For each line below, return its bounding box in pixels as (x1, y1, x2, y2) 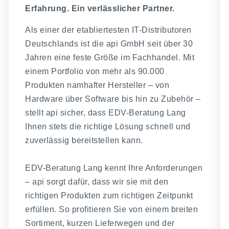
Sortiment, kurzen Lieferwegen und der (25, 218, 175, 227)
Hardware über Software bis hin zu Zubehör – (25, 94, 201, 103)
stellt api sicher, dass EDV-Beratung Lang (25, 108, 186, 117)
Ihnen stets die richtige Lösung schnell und (25, 122, 191, 131)
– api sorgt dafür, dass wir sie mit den (25, 177, 169, 186)
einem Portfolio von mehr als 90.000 (25, 66, 165, 76)
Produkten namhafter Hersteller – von (25, 80, 170, 89)
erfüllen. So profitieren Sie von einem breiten (25, 204, 198, 214)
